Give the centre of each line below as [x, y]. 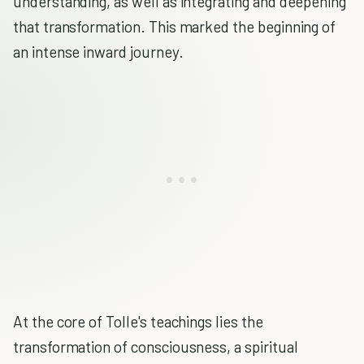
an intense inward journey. [98, 52]
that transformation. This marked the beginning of [175, 26]
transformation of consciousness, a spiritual [156, 347]
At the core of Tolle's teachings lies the [138, 321]
